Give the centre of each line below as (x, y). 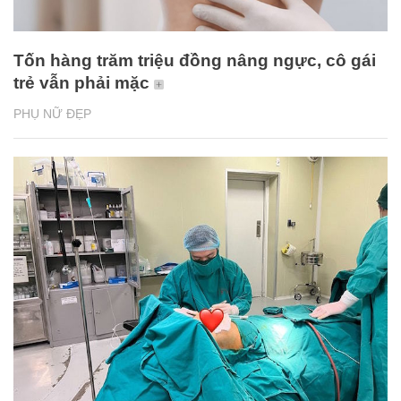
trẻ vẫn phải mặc (81, 83)
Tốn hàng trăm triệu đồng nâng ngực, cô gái (195, 61)
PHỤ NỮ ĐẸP (52, 114)
